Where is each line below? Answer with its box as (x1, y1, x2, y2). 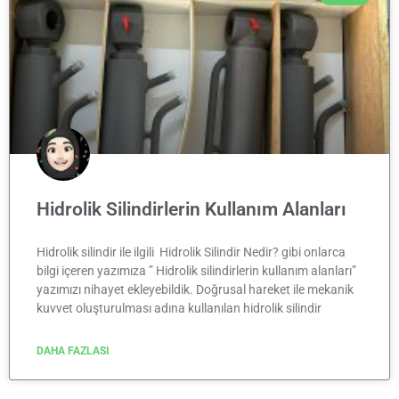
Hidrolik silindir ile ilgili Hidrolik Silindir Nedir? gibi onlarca (37, 244, 346, 259)
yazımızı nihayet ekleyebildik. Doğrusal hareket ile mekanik (37, 281, 354, 297)
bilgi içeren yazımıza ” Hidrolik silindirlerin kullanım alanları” (37, 263, 356, 278)
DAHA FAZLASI (37, 344, 110, 357)
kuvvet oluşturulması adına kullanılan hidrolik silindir (37, 300, 322, 315)
